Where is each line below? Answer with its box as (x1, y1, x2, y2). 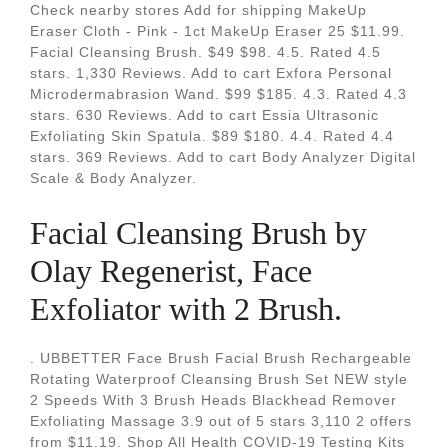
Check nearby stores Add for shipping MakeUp (30, 2, 367, 18)
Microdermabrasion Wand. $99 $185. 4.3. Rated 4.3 (30, 86, 407, 102)
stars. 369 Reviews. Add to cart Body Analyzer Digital (30, 149, 416, 165)
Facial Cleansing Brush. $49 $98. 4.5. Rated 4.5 (30, 44, 381, 60)
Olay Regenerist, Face (30, 253, 312, 289)
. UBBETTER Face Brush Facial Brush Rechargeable (30, 350, 412, 366)
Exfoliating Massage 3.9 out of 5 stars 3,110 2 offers (30, 413, 412, 429)
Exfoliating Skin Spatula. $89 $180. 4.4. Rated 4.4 (30, 128, 394, 144)
